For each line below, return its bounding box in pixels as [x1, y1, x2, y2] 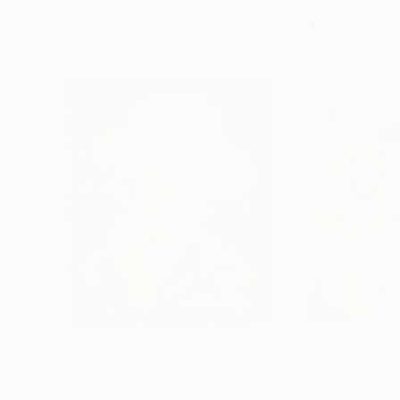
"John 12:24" [291, 380, 379, 398]
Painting [212, 380, 269, 398]
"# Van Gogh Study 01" [50, 380, 209, 398]
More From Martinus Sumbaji [50, 13, 346, 39]
